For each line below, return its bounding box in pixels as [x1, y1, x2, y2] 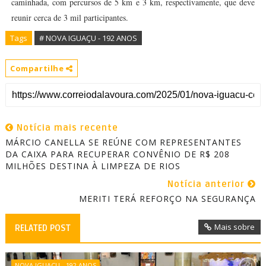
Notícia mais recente [13, 122, 118, 133]
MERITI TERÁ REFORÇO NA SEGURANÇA [79, 193, 256, 204]
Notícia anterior [167, 179, 248, 189]
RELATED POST [14, 223, 71, 233]
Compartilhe [9, 63, 66, 74]
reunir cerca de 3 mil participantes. [11, 12, 128, 23]
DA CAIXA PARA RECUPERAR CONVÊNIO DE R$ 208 [5, 148, 230, 160]
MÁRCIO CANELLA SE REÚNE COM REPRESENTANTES [5, 137, 242, 148]
